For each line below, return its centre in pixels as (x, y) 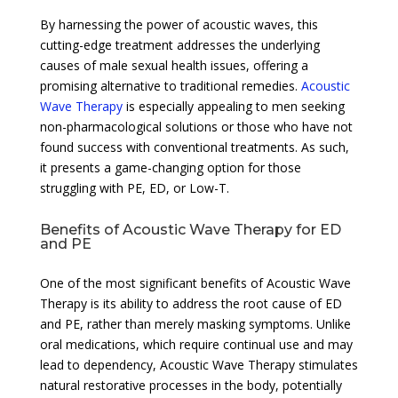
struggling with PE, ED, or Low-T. (134, 187)
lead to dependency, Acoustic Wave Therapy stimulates (199, 364)
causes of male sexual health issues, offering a (174, 65)
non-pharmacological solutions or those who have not (196, 126)
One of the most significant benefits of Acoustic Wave (195, 283)
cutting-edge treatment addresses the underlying (179, 44)
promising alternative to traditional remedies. (170, 85)
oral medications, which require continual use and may (196, 344)
